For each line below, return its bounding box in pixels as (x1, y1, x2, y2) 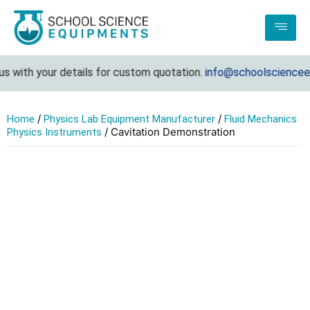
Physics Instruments (7, 126, 102, 139)
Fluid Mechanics (224, 113, 297, 126)
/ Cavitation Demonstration (102, 125, 235, 139)
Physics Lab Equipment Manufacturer (44, 113, 215, 126)
